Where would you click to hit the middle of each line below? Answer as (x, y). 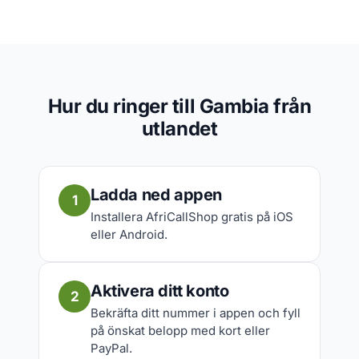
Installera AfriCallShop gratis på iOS (192, 217)
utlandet (179, 129)
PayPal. (111, 348)
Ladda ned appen (156, 195)
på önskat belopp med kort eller (180, 331)
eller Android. (129, 234)
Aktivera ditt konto (160, 291)
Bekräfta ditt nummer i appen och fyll (196, 313)
